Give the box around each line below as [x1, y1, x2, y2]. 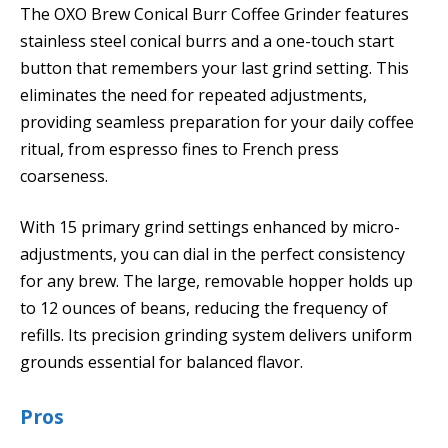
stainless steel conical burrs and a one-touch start [20, 29, 394, 52]
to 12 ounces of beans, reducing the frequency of [20, 297, 388, 320]
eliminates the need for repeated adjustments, [20, 83, 367, 106]
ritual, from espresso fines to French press [20, 137, 339, 160]
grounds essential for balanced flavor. [20, 351, 303, 374]
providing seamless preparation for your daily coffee [20, 110, 414, 133]
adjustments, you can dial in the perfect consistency [20, 243, 405, 266]
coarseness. [20, 164, 108, 187]
